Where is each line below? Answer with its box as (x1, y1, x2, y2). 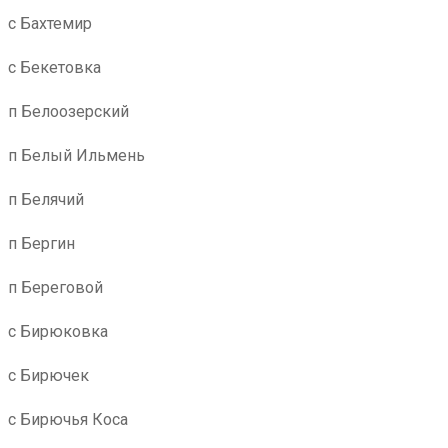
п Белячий (8, 190, 84, 209)
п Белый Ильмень (8, 146, 145, 165)
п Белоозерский (8, 102, 129, 121)
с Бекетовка (8, 58, 101, 77)
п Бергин (8, 234, 75, 253)
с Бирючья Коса (8, 410, 128, 429)
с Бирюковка (8, 322, 108, 341)
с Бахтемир (8, 14, 92, 33)
